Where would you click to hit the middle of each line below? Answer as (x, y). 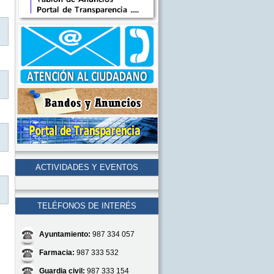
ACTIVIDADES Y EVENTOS (87, 167)
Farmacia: (57, 253)
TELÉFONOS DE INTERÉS (87, 206)
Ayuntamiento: (65, 234)
